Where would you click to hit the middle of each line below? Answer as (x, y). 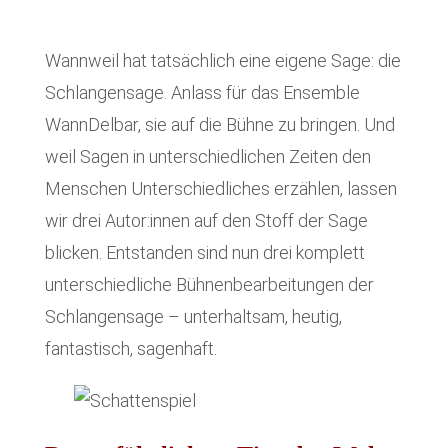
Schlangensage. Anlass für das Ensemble (202, 92)
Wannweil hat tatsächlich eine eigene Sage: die (222, 60)
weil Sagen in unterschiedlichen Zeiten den (207, 156)
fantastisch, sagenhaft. (130, 348)
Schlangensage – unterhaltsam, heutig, (193, 316)
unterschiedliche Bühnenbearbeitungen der (209, 284)
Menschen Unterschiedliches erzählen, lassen (220, 188)
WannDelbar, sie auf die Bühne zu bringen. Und (219, 124)
